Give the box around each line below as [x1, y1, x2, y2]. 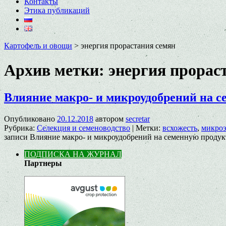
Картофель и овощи [4, 41, 72, 50]
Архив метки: [4, 61, 108, 80]
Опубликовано [4, 114, 55, 123]
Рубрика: [4, 123, 35, 132]
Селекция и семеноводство [37, 123, 130, 132]
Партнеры [24, 158, 62, 167]
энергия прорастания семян [81, 41, 176, 50]
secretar [126, 114, 150, 123]
